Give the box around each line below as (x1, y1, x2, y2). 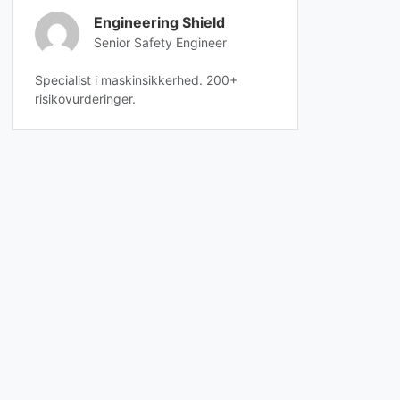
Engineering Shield (94, 13, 225, 31)
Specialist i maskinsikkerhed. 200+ (35, 72, 237, 87)
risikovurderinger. (35, 91, 136, 106)
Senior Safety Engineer (94, 35, 227, 50)
